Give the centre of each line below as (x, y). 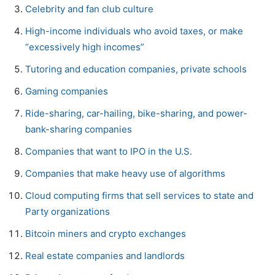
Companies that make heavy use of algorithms (125, 173)
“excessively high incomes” (85, 47)
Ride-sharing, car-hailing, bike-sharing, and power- (136, 113)
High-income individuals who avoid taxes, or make (134, 31)
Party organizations (68, 211)
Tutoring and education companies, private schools (136, 69)
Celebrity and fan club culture (89, 9)
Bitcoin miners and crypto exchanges (106, 233)
